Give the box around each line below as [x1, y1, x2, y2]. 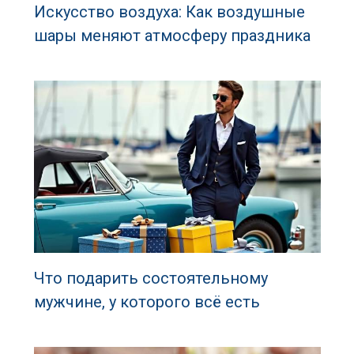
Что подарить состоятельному [33, 269, 268, 288]
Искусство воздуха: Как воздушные [33, 2, 305, 22]
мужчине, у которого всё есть [33, 292, 260, 311]
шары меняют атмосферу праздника [33, 26, 311, 46]
